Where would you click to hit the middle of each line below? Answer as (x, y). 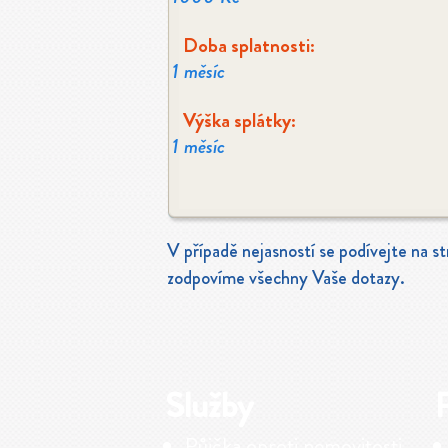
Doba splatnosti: (249, 45)
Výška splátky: (239, 120)
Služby (208, 405)
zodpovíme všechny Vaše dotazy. (286, 277)
